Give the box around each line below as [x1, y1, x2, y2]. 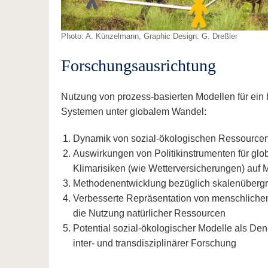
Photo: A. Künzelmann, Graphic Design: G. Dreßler [61, 32, 237, 41]
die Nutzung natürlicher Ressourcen [73, 208, 226, 219]
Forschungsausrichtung [61, 56, 216, 75]
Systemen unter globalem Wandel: [61, 106, 206, 117]
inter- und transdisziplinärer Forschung [73, 238, 236, 249]
